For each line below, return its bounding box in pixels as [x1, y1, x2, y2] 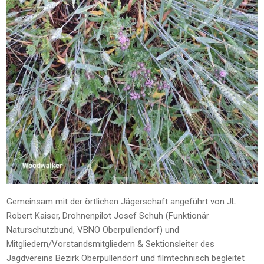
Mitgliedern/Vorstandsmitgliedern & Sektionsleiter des [6, 238, 215, 249]
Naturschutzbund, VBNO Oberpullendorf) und [6, 224, 180, 235]
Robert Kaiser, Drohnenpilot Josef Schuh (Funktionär [6, 210, 210, 221]
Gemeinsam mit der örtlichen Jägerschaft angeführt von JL [6, 196, 237, 207]
